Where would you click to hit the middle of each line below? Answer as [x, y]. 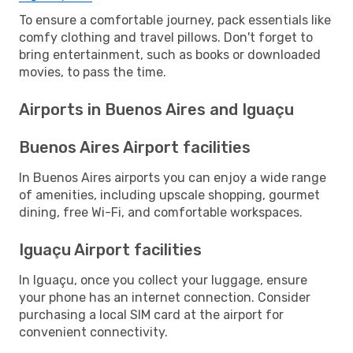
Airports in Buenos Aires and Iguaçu [156, 109]
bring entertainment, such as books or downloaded [170, 54]
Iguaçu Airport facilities [110, 249]
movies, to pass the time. [93, 72]
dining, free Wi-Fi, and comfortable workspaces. [161, 212]
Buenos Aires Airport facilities [135, 147]
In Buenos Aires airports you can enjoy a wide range [173, 177]
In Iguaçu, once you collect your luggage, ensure [163, 280]
